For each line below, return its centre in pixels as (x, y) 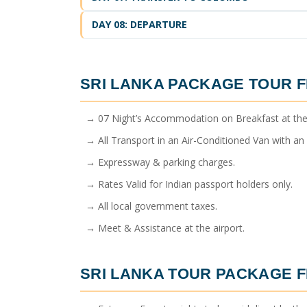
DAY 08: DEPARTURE (139, 25)
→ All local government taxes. (149, 206)
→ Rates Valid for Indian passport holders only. (186, 184)
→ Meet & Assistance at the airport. (162, 228)
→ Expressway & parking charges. (158, 162)
